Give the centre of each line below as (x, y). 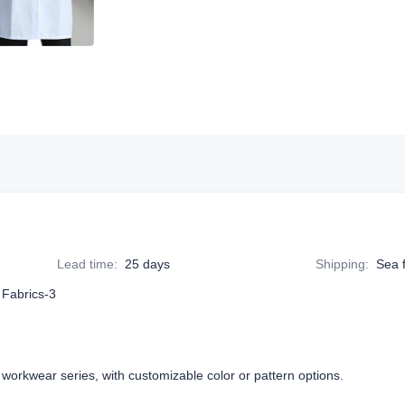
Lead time (86, 264)
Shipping (341, 264)
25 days (148, 264)
